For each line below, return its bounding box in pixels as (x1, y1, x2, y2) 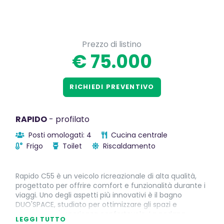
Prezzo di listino (82, 38, 142, 50)
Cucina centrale (109, 129, 167, 140)
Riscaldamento (101, 140, 155, 151)
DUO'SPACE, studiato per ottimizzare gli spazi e (15, 199, 177, 209)
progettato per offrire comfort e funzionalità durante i (15, 180, 205, 190)
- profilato (47, 113, 89, 125)
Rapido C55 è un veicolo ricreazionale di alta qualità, (15, 170, 196, 181)
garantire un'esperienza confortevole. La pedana (15, 208, 185, 219)
